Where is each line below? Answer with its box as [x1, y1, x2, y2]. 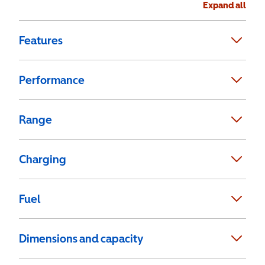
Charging [19, 153, 66, 166]
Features [19, 34, 63, 47]
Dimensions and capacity [19, 232, 143, 245]
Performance [19, 73, 85, 86]
